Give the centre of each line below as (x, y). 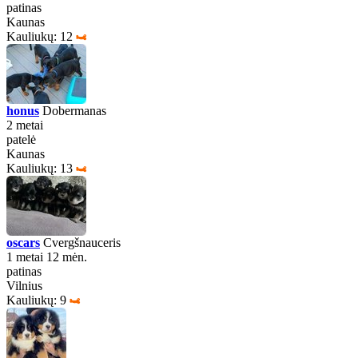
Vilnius (24, 286)
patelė (21, 139)
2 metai (25, 125)
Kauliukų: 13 (40, 168)
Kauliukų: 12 (40, 36)
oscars (23, 243)
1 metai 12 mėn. (47, 257)
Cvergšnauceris (80, 243)
